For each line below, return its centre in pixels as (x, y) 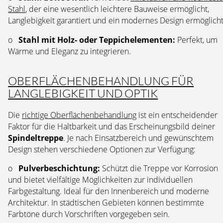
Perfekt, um (197, 40)
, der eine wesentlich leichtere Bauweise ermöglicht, (117, 9)
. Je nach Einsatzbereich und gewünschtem (139, 138)
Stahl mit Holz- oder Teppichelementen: (97, 40)
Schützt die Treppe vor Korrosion (159, 168)
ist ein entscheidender (177, 115)
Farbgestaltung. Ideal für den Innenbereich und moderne (109, 191)
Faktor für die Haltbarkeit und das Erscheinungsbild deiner (112, 126)
